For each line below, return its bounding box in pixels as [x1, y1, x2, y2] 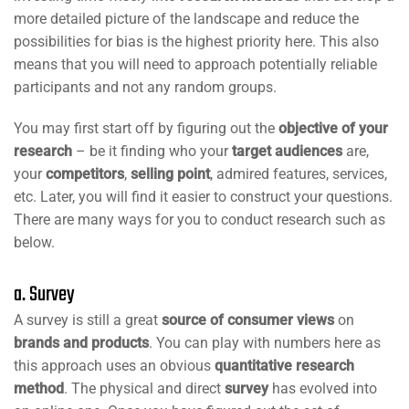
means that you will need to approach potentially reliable [14, 56, 377, 73]
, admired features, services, [210, 165, 387, 183]
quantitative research [215, 357, 354, 374]
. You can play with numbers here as [149, 334, 381, 351]
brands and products [14, 334, 149, 351]
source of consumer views [162, 311, 334, 329]
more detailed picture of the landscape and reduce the [14, 10, 359, 27]
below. [14, 234, 55, 251]
